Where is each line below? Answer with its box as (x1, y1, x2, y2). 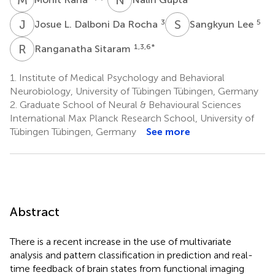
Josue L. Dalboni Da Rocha (34, 18, 160, 30)
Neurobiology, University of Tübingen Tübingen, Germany (10, 85, 258, 97)
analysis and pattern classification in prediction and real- (10, 249, 253, 261)
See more (146, 125, 190, 137)
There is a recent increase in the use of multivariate (10, 235, 231, 247)
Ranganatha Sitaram (34, 42, 133, 55)
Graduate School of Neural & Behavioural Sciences (17, 98, 241, 110)
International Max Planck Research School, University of (10, 112, 254, 124)
